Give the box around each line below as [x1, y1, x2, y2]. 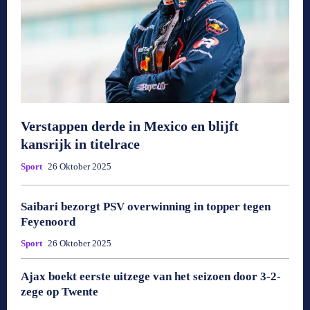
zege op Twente [21, 285, 98, 299]
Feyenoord [21, 215, 75, 229]
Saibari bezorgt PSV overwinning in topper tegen [21, 200, 271, 214]
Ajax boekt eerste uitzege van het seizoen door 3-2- [21, 270, 281, 284]
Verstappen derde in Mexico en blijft [21, 118, 239, 134]
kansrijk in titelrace [21, 136, 140, 152]
